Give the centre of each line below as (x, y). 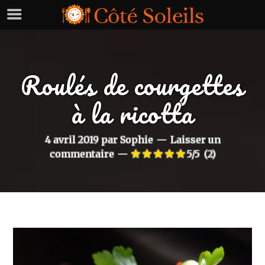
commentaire (82, 154)
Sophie (136, 140)
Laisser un (195, 140)
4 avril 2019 (72, 140)
